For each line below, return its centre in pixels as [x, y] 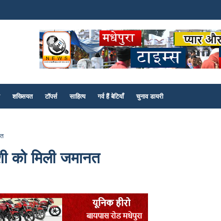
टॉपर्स [51, 96]
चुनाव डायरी [150, 96]
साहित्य [77, 96]
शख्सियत [22, 96]
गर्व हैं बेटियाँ [111, 96]
